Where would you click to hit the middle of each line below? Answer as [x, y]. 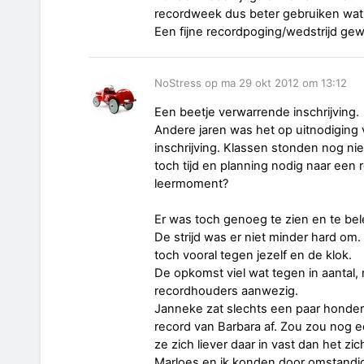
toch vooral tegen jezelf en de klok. [253, 255]
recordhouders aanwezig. [226, 290]
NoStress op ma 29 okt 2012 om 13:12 [251, 83]
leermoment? [191, 183]
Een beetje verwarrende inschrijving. [257, 112]
